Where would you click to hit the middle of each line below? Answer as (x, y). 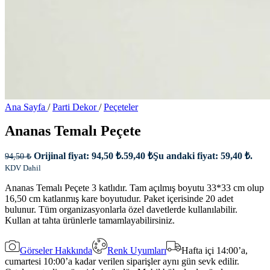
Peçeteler (121, 107)
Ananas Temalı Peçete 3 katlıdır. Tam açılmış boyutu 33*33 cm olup (134, 188)
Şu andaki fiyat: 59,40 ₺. (203, 156)
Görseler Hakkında (56, 250)
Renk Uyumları (137, 250)
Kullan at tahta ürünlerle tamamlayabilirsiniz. (90, 221)
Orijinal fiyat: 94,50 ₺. (79, 156)
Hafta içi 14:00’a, (215, 250)
